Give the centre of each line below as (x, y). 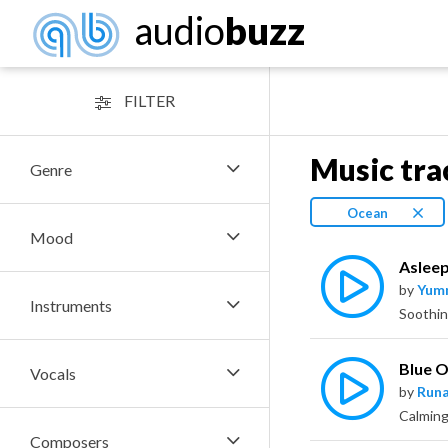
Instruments (71, 305)
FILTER (147, 100)
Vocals (53, 373)
